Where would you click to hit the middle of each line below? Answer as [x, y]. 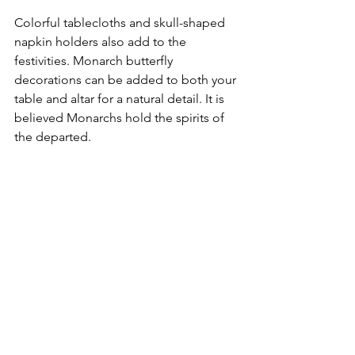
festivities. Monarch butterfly [95, 60]
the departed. [53, 136]
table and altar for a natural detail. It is [121, 98]
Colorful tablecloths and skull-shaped [121, 22]
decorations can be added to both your [127, 79]
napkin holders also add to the [102, 41]
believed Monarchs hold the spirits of [121, 117]
